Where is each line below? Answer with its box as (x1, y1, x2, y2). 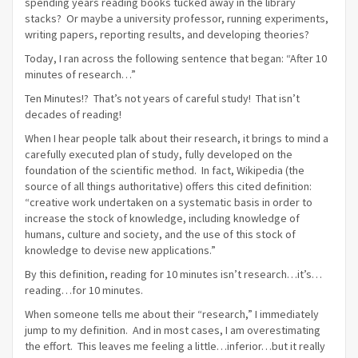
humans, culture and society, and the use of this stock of (25, 227, 296, 241)
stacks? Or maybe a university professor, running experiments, (25, 11, 328, 26)
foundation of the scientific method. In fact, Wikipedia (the (25, 163, 304, 177)
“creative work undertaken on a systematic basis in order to (25, 195, 312, 209)
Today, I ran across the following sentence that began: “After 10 (25, 51, 327, 66)
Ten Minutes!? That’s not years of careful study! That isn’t (25, 91, 300, 105)
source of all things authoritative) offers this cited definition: (25, 179, 312, 193)
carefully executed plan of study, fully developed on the (25, 147, 292, 161)
